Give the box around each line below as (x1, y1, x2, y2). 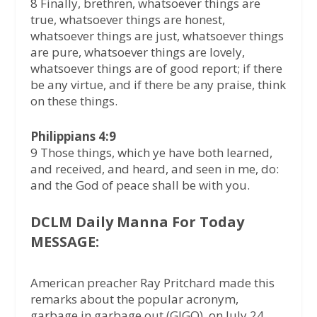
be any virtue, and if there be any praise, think (30, 76, 286, 93)
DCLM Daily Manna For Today (30, 212, 244, 232)
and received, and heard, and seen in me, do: (30, 160, 279, 177)
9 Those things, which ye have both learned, (30, 144, 272, 161)
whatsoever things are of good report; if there (30, 59, 282, 76)
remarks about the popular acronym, (30, 291, 238, 308)
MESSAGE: (30, 232, 99, 252)
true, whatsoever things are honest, (30, 11, 225, 28)
